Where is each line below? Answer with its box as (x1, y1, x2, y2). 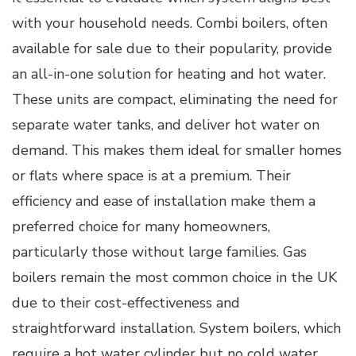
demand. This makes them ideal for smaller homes (12, 140, 342, 160)
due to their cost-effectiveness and (12, 292, 240, 312)
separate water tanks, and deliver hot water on (12, 114, 319, 134)
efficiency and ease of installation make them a (12, 191, 315, 211)
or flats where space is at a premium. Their (12, 165, 291, 185)
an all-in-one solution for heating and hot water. (12, 64, 326, 83)
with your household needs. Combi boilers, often (12, 13, 327, 33)
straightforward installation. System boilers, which (12, 318, 341, 338)
